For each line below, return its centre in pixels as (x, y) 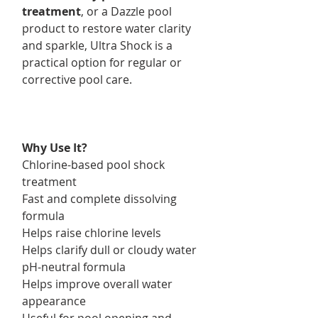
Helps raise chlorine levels (92, 232)
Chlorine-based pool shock (93, 164)
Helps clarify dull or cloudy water (109, 250)
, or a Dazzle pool (126, 11)
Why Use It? (55, 147)
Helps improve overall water (97, 284)
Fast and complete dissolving (99, 198)
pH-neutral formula (74, 267)
